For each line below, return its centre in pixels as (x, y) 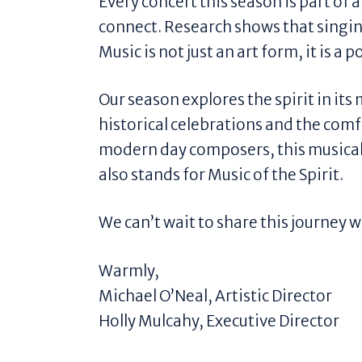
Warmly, (129, 270)
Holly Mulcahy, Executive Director (219, 320)
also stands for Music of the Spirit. (221, 175)
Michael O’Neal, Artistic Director (215, 295)
